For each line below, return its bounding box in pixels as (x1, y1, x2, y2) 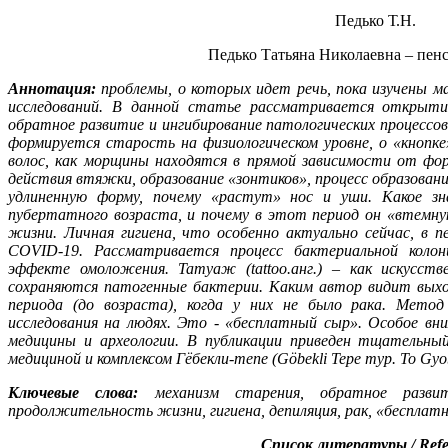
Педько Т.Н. (335, 11, 416, 29)
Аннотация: (8, 79, 96, 97)
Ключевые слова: (8, 383, 155, 401)
